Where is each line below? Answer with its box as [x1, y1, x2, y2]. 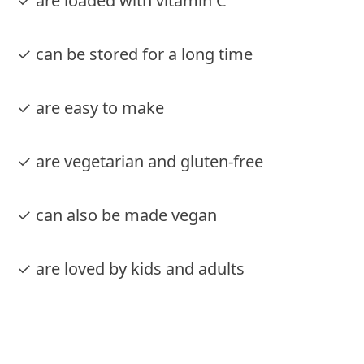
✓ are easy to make [17, 96, 164, 119]
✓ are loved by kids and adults [17, 257, 245, 279]
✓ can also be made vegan [17, 203, 217, 226]
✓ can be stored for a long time [17, 42, 253, 65]
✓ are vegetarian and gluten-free [17, 149, 263, 172]
